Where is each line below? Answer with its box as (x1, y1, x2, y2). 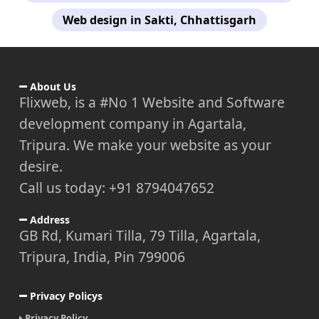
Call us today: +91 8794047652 (19, 177, 214, 197)
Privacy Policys (26, 288, 103, 303)
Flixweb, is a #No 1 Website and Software (19, 92, 285, 112)
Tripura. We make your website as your (19, 135, 271, 155)
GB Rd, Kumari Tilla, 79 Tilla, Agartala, (19, 225, 261, 245)
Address (26, 212, 70, 226)
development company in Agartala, (19, 113, 246, 133)
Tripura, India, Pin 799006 (19, 246, 185, 266)
